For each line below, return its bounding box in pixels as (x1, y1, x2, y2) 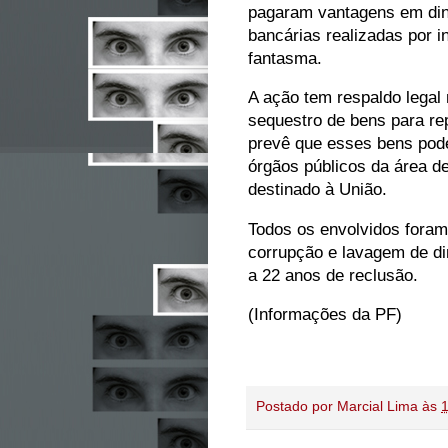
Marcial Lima (337, 398, 418, 414)
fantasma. (248, 48, 322, 67)
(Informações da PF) (248, 305, 402, 324)
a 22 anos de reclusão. (248, 265, 428, 284)
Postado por (256, 398, 337, 414)
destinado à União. (248, 180, 387, 199)
